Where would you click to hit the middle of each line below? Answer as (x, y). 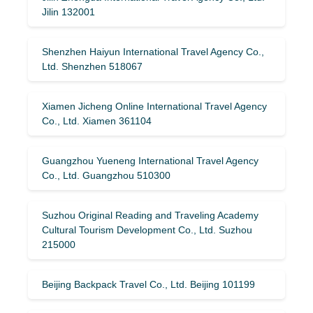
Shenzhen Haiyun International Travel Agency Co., (153, 51)
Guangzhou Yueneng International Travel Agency (150, 160)
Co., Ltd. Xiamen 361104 (97, 121)
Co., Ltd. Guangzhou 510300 (106, 175)
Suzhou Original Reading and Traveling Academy (150, 215)
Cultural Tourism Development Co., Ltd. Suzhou (147, 230)
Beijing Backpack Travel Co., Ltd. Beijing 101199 (148, 284)
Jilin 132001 (68, 12)
